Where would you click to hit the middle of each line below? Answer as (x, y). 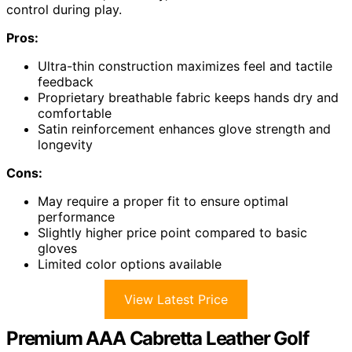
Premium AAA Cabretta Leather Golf (158, 338)
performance (76, 216)
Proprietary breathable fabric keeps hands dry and (188, 97)
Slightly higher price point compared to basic (172, 232)
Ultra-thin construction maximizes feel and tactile (185, 66)
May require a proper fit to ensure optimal (163, 201)
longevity (65, 144)
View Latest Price (176, 299)
